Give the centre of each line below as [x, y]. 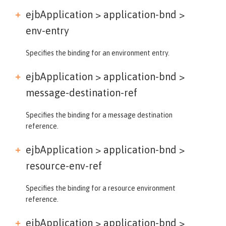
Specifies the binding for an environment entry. [98, 53]
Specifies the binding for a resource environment [101, 188]
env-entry [47, 30]
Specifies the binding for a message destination [99, 115]
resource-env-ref [64, 165]
